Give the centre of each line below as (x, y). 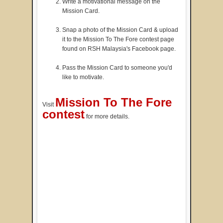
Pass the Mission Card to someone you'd (117, 67)
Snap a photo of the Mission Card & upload (120, 30)
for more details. (107, 116)
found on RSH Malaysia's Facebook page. (119, 49)
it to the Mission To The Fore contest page (118, 39)
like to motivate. (83, 77)
